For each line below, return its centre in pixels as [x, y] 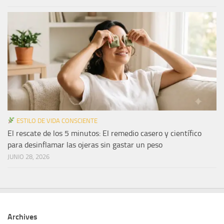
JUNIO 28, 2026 [28, 156]
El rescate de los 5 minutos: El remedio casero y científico [104, 133]
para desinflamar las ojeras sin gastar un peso [85, 144]
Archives [22, 216]
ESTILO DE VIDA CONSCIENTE [56, 120]
